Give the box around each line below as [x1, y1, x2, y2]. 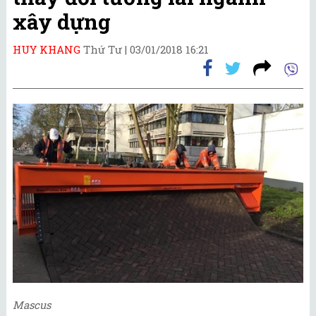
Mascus [13, 298, 51, 312]
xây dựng [13, 8, 111, 35]
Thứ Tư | [83, 42, 130, 56]
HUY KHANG [13, 42, 80, 56]
